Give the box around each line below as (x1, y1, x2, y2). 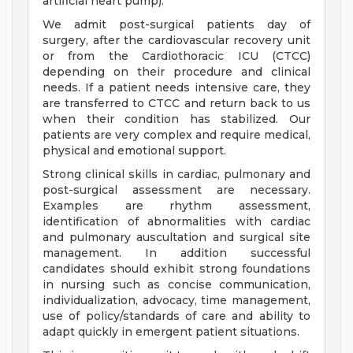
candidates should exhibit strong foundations (43, 262, 310, 277)
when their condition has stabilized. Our (43, 112, 310, 127)
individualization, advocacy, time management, (43, 293, 310, 308)
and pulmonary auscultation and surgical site (43, 230, 310, 245)
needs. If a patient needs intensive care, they (43, 80, 310, 95)
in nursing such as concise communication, (43, 277, 310, 292)
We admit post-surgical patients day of (43, 17, 310, 32)
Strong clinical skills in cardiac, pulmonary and (43, 167, 310, 182)
